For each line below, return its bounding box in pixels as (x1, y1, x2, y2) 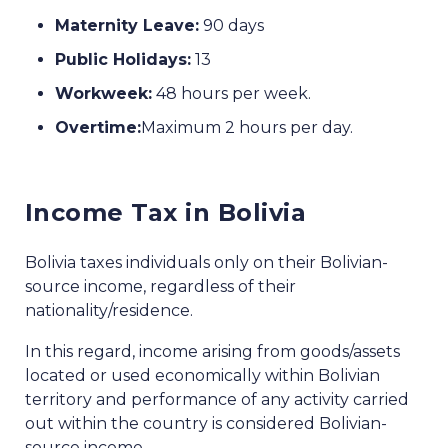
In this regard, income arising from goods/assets (25, 342, 400, 362)
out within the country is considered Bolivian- (25, 414, 387, 434)
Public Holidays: (55, 50, 191, 70)
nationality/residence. (25, 301, 193, 321)
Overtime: (55, 118, 141, 138)
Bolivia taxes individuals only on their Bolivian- (25, 253, 388, 273)
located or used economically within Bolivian (25, 366, 380, 386)
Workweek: (55, 84, 152, 104)
